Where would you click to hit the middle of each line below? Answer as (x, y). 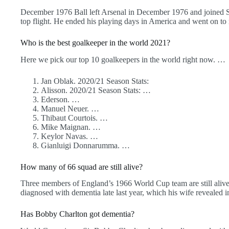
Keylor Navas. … (70, 136)
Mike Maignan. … (71, 127)
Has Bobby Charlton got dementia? (77, 214)
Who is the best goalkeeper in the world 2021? (95, 42)
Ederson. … (60, 99)
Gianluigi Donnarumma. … (85, 145)
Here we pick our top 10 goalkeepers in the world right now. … (123, 59)
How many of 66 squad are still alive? (82, 167)
